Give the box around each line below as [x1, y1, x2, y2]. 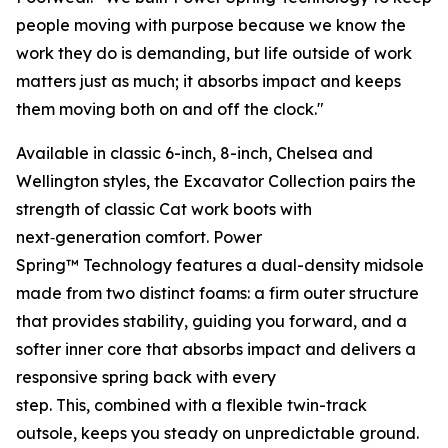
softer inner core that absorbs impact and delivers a [16, 339, 416, 359]
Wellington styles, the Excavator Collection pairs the [16, 171, 416, 191]
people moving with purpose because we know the [16, 15, 406, 35]
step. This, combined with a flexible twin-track [16, 395, 367, 415]
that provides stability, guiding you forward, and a [16, 311, 407, 331]
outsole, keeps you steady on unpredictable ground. [16, 423, 423, 443]
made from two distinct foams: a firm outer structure [16, 283, 419, 303]
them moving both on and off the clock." [16, 99, 328, 119]
